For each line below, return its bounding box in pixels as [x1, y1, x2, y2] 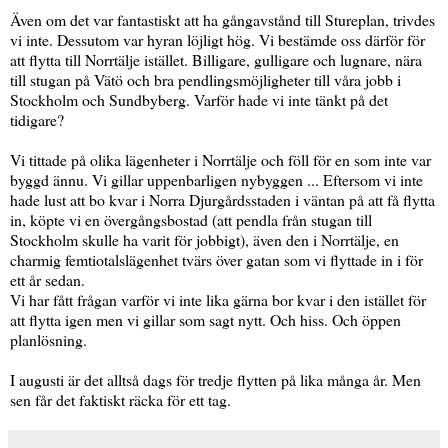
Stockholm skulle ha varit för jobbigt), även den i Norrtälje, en [10, 229, 399, 251]
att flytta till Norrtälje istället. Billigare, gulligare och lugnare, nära [10, 49, 422, 71]
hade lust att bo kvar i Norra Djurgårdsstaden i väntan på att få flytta [10, 189, 435, 211]
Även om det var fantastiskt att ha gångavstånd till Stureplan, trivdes [10, 9, 435, 31]
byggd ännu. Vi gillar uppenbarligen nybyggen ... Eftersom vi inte [10, 169, 423, 191]
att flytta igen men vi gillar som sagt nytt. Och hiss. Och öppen [10, 309, 401, 331]
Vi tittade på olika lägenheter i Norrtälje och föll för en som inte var [10, 149, 431, 171]
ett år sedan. [10, 269, 85, 291]
